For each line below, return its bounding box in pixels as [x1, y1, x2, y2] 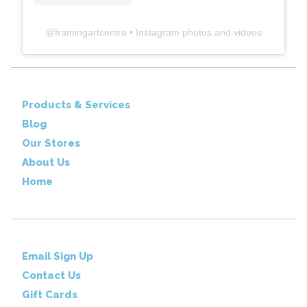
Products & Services [22, 98, 130, 111]
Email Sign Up [22, 249, 93, 262]
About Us [22, 156, 70, 169]
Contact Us [22, 269, 81, 282]
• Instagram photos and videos [127, 26, 262, 38]
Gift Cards [22, 288, 77, 301]
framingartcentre [55, 26, 127, 38]
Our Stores [22, 136, 80, 149]
